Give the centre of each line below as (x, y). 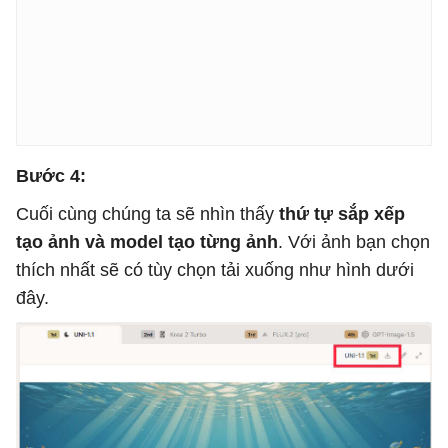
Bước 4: (51, 176)
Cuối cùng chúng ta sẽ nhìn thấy (145, 214)
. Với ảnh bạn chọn (354, 242)
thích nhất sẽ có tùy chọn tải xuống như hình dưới (215, 270)
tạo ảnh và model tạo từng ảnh (147, 242)
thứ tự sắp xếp (339, 214)
